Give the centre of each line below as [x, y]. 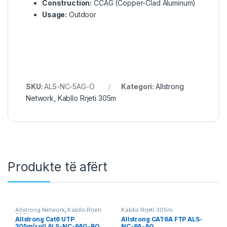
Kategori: [138, 87]
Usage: [55, 14]
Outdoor [82, 14]
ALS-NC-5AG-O [69, 87]
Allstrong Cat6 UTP [45, 219]
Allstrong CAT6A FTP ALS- [162, 219]
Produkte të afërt [58, 167]
